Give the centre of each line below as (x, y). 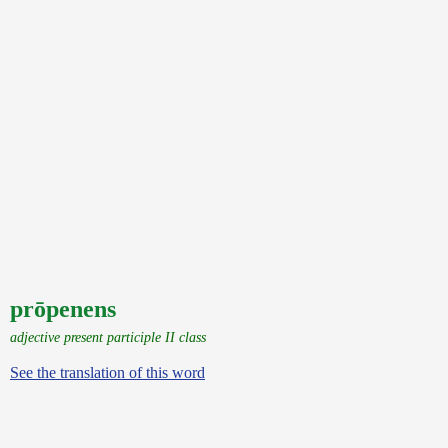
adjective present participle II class (108, 337)
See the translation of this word (107, 372)
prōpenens (63, 309)
